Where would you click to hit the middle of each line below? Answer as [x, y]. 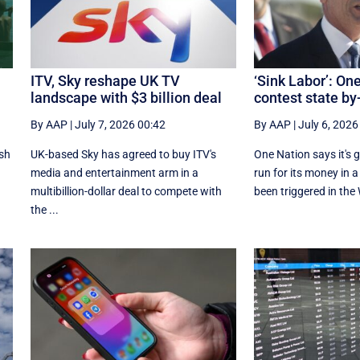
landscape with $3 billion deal [126, 98]
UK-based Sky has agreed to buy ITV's [123, 155]
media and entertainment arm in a [114, 173]
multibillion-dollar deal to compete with [126, 192]
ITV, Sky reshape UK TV [105, 81]
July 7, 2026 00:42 [120, 125]
